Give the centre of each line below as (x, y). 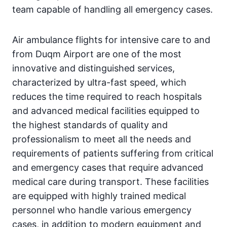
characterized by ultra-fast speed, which (99, 83)
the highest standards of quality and (90, 125)
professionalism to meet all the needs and (102, 139)
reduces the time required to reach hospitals (107, 97)
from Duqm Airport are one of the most (97, 54)
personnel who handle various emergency (102, 210)
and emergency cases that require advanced (108, 168)
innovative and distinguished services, (93, 68)
